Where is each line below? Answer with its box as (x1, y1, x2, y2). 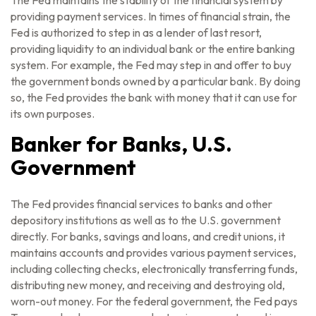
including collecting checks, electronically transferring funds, (11, 262, 298, 276)
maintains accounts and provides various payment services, (11, 245, 296, 260)
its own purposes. (11, 107, 95, 121)
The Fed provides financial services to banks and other (11, 197, 272, 211)
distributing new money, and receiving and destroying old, (11, 278, 285, 292)
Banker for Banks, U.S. (11, 130, 232, 157)
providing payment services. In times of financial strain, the (11, 9, 291, 23)
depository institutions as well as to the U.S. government (11, 213, 281, 227)
